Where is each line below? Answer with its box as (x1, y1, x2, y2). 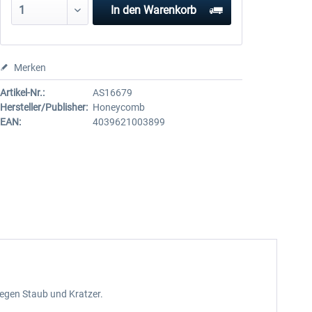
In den (111, 3, 141, 17)
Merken (13, 62, 46, 73)
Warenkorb (143, 3, 197, 17)
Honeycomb (92, 102, 145, 113)
